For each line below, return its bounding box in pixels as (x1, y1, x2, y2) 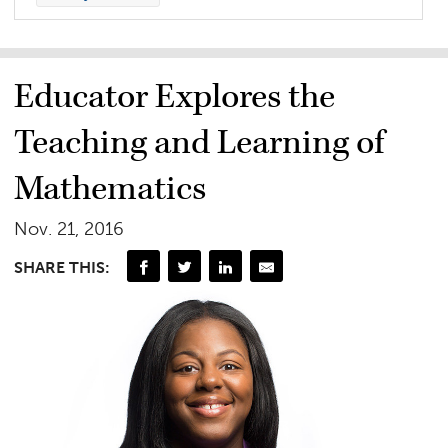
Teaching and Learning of (14, 120, 385, 165)
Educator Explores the (14, 74, 336, 119)
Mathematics (14, 166, 207, 211)
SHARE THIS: (14, 257, 111, 277)
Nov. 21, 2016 (14, 217, 125, 240)
